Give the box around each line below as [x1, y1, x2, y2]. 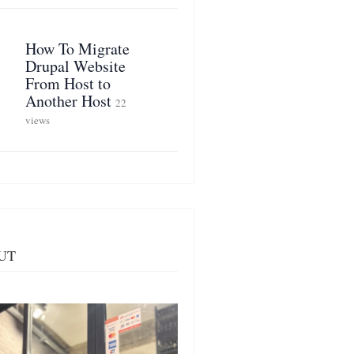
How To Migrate [24, 38, 130, 59]
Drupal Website [24, 55, 126, 77]
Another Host [24, 90, 111, 111]
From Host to [24, 73, 111, 94]
